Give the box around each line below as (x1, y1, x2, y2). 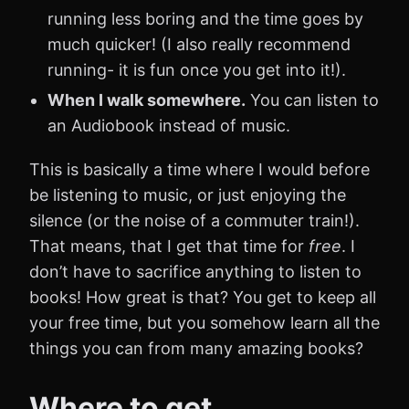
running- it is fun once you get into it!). (47, 59, 346, 79)
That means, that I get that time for (29, 236, 309, 256)
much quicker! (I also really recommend (47, 34, 351, 54)
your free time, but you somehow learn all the (29, 312, 380, 332)
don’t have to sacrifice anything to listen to (29, 261, 362, 281)
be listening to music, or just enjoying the (29, 184, 346, 204)
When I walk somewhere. (47, 89, 246, 110)
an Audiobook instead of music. (47, 115, 290, 135)
